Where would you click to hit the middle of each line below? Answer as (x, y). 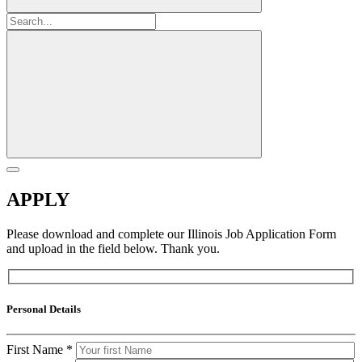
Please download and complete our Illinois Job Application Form (171, 234)
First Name (36, 349)
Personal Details (44, 309)
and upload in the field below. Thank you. (113, 248)
